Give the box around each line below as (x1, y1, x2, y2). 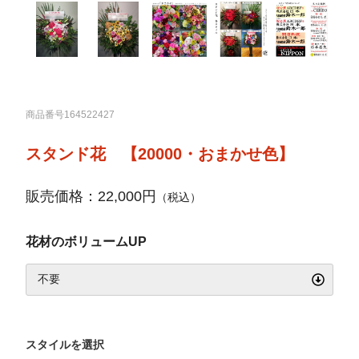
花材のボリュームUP (26, 234, 147, 248)
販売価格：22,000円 (26, 188, 157, 204)
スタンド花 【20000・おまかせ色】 (26, 144, 295, 163)
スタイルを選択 (26, 337, 105, 351)
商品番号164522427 (26, 108, 115, 120)
